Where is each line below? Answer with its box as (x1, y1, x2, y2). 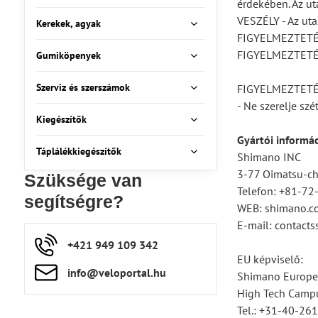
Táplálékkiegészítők (35, 145, 121, 158)
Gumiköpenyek (35, 49, 101, 62)
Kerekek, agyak (35, 17, 101, 30)
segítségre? (23, 192, 124, 212)
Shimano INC (236, 150, 301, 164)
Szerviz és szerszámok (35, 81, 130, 94)
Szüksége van (23, 171, 142, 190)
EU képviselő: (236, 252, 303, 266)
